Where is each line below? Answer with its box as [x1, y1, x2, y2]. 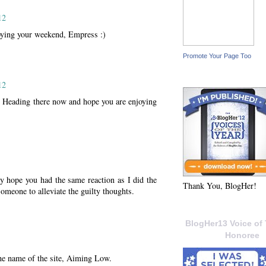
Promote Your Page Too [183, 52, 251, 59]
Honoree [225, 230, 259, 240]
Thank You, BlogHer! [183, 180, 256, 192]
